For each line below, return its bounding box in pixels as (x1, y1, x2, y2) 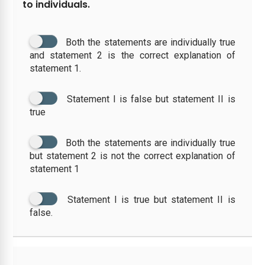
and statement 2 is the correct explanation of (30, 49, 235, 61)
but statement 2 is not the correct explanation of (30, 150, 235, 161)
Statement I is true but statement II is (67, 193, 235, 205)
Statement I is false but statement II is (66, 93, 235, 105)
